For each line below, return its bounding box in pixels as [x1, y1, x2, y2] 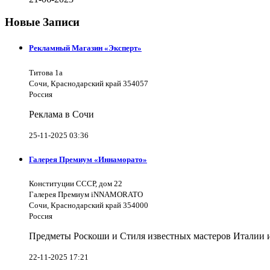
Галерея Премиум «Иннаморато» [29, 154, 147, 164]
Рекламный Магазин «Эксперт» [29, 43, 142, 53]
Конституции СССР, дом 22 [29, 178, 122, 188]
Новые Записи [5, 16, 80, 29]
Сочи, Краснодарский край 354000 [29, 200, 148, 210]
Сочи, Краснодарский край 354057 [29, 78, 148, 88]
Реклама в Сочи [29, 108, 94, 119]
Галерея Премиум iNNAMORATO [29, 189, 143, 199]
